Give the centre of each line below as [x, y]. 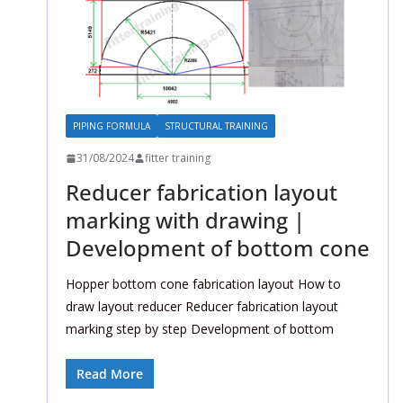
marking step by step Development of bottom [199, 329]
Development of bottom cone [217, 248]
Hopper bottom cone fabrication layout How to [203, 284]
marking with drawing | [185, 220]
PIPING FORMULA [111, 126]
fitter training [177, 158]
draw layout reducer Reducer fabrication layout [201, 307]
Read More [109, 374]
